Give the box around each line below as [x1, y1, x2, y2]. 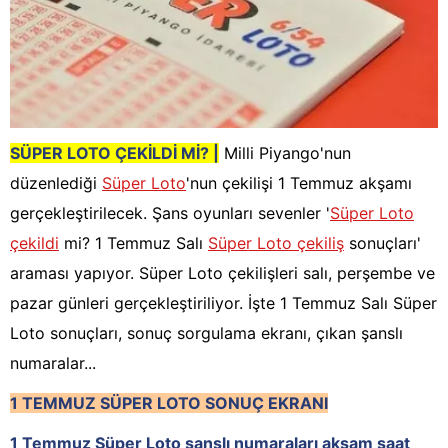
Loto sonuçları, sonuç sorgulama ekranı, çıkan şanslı [10, 323, 403, 344]
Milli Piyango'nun [219, 143, 351, 164]
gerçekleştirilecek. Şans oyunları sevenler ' [10, 203, 330, 224]
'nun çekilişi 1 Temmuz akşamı [186, 173, 412, 194]
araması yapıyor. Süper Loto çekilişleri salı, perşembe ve [10, 263, 435, 284]
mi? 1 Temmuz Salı [59, 233, 208, 254]
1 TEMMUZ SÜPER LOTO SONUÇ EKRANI [10, 393, 328, 414]
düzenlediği [10, 173, 102, 194]
